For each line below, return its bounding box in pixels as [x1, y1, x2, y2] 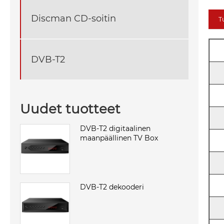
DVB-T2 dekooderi [80, 182, 144, 191]
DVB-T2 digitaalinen [80, 123, 150, 133]
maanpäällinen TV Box [80, 133, 158, 142]
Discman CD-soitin [31, 12, 116, 24]
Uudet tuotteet [20, 100, 120, 117]
